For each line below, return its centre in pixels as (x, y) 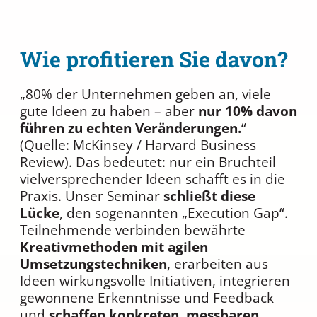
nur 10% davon (248, 111)
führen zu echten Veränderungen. (131, 128)
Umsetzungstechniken (93, 264)
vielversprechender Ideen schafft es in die (152, 179)
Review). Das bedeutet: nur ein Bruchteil (148, 162)
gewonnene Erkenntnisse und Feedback (147, 298)
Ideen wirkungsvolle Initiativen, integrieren (155, 281)
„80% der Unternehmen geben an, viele (145, 94)
